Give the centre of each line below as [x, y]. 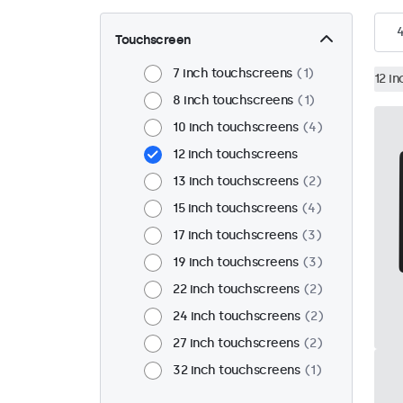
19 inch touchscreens [235, 263]
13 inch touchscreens [235, 182]
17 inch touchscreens [235, 236]
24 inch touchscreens [236, 317]
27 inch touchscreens [236, 344]
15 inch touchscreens [235, 209]
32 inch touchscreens [236, 371]
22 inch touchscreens [236, 290]
